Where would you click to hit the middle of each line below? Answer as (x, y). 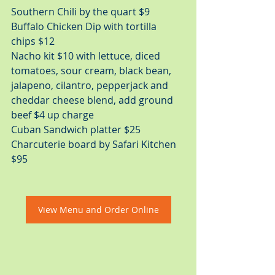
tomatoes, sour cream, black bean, (92, 71)
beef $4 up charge (54, 115)
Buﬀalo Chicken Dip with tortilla (85, 26)
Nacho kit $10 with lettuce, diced (87, 56)
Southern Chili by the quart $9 (82, 12)
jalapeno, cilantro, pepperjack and (92, 85)
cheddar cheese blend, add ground (93, 100)
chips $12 (34, 41)
